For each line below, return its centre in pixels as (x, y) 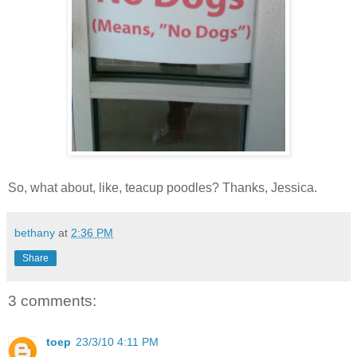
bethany (35, 232)
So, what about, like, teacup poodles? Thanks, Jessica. (163, 187)
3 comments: (52, 300)
